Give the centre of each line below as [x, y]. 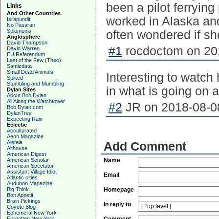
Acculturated [22, 131]
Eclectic [17, 125]
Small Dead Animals [30, 72]
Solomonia [19, 31]
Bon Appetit [20, 195]
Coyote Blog [21, 207]
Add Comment [145, 146]
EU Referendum [26, 54]
